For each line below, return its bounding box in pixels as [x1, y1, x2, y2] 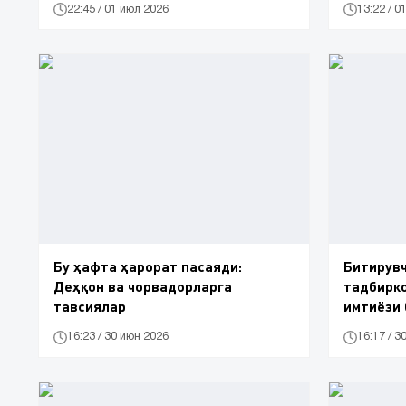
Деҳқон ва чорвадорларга [53, 276, 232, 295]
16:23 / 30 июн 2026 [67, 332, 169, 343]
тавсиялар [53, 296, 126, 314]
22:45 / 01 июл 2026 [67, 4, 169, 14]
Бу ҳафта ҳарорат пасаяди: [53, 256, 242, 275]
